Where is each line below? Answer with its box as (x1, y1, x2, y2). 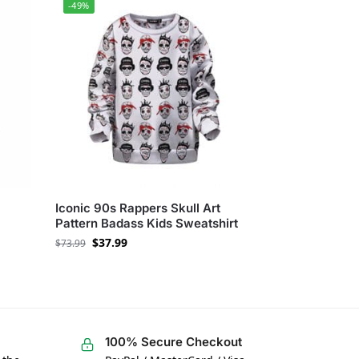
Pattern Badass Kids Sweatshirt (55, 216, 239, 232)
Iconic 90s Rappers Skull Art (55, 200, 221, 216)
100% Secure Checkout (104, 334, 242, 350)
